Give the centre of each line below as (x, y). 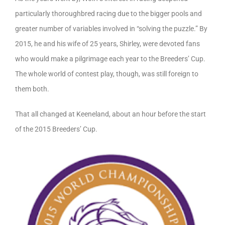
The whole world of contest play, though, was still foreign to (107, 74)
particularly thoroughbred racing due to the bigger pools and (108, 14)
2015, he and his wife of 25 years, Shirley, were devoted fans (107, 44)
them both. (32, 89)
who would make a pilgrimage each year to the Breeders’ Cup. (110, 59)
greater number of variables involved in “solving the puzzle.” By (111, 29)
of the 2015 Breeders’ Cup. (56, 129)
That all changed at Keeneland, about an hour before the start (110, 114)
